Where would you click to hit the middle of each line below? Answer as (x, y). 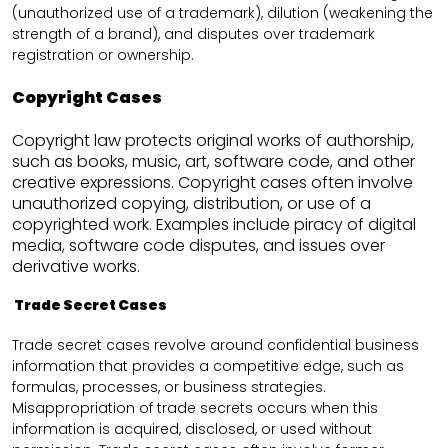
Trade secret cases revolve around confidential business (215, 344)
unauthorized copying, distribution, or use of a (191, 203)
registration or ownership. (103, 55)
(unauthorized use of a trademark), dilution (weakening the (222, 13)
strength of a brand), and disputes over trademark (193, 34)
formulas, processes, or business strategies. (169, 386)
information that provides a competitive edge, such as (208, 365)
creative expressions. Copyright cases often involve (212, 182)
